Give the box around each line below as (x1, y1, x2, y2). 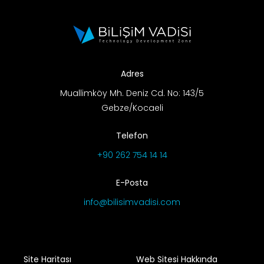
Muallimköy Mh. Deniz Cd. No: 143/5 (60, 194, 204, 207)
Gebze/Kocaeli (101, 209, 163, 222)
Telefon (116, 237, 148, 249)
